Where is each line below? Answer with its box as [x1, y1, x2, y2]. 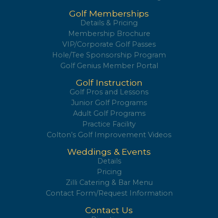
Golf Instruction [75, 77, 143, 88]
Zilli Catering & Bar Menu [65, 178, 153, 187]
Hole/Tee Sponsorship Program [52, 51, 166, 60]
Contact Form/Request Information [45, 189, 173, 198]
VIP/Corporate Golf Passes [62, 40, 156, 49]
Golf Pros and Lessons [70, 88, 148, 97]
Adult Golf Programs [73, 109, 145, 118]
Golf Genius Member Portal [60, 61, 158, 71]
